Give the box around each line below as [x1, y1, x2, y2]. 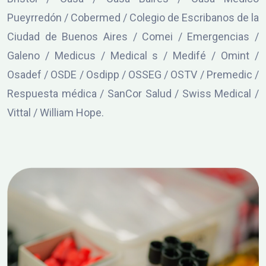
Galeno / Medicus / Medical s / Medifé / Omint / [7, 49, 259, 62]
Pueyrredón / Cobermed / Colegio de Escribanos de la [7, 11, 259, 24]
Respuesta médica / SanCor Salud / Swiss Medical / [7, 87, 259, 100]
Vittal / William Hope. [7, 106, 104, 119]
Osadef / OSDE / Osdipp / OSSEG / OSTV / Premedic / [7, 68, 259, 81]
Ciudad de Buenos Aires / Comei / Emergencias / [7, 30, 259, 43]
